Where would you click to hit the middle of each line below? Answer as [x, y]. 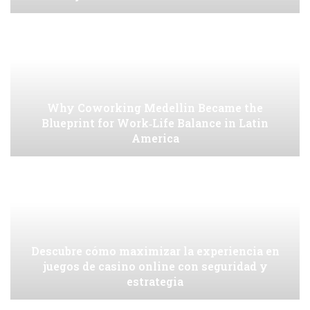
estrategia [155, 282]
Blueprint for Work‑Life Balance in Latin [155, 123]
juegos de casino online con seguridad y [155, 266]
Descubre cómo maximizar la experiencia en [155, 251]
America [155, 138]
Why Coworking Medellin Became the [155, 108]
